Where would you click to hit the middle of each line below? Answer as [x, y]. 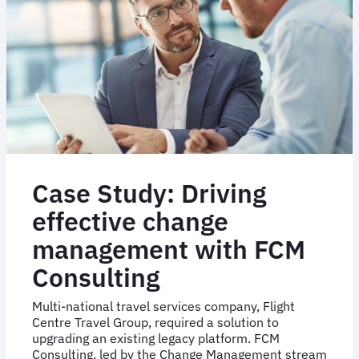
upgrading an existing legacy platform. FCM [156, 338]
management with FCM [169, 249]
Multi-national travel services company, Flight [163, 306]
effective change [130, 221]
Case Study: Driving [149, 193]
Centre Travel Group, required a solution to [155, 322]
